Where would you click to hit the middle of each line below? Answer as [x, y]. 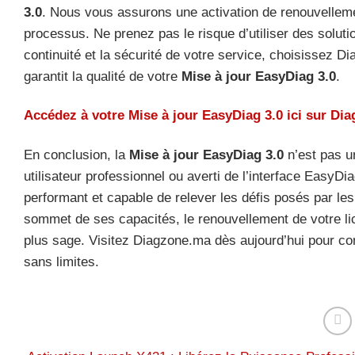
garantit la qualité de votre [103, 76]
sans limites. [61, 261]
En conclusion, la [76, 154]
